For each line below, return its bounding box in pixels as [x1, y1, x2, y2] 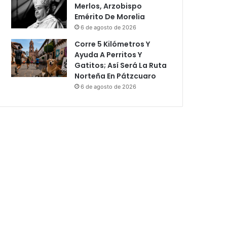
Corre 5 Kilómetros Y [74, 39, 150, 49]
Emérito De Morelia [74, 11, 145, 22]
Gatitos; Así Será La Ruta [74, 60, 167, 70]
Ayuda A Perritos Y [74, 49, 142, 60]
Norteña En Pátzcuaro [74, 70, 157, 81]
